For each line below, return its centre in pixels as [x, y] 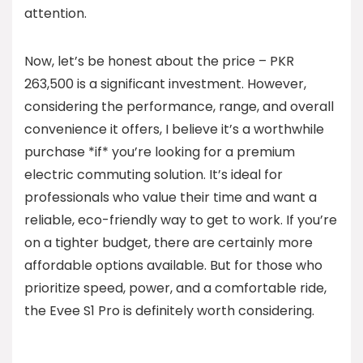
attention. [56, 13]
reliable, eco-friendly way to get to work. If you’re [181, 220]
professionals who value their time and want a [171, 197]
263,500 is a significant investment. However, [165, 84]
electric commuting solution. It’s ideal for [154, 175]
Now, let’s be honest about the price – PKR [159, 61]
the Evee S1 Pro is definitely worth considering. [169, 311]
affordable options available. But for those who [173, 265]
